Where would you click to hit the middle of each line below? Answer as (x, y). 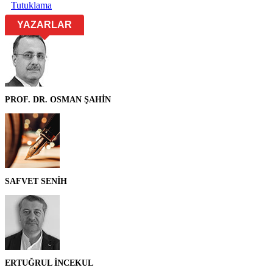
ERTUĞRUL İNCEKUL (49, 263)
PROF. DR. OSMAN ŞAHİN (58, 99)
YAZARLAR (44, 24)
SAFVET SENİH (36, 181)
